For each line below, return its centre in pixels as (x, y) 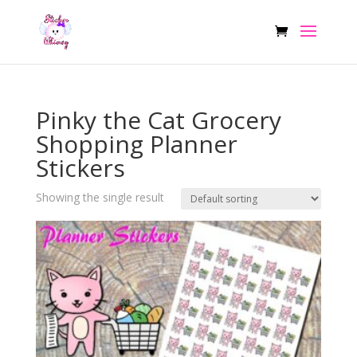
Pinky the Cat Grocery (158, 120)
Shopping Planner (136, 144)
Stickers (80, 168)
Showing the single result (100, 197)
